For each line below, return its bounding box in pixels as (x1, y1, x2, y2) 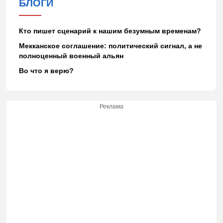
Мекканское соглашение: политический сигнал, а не (18, 41, 202, 50)
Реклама (100, 103, 123, 110)
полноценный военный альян (18, 51, 123, 60)
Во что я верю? (18, 66, 74, 75)
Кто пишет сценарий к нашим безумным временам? (18, 26, 201, 35)
